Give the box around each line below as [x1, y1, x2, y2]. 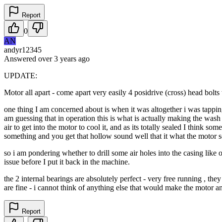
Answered [4, 54, 38, 63]
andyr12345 [4, 45, 42, 54]
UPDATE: [4, 71, 37, 80]
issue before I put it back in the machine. [4, 157, 130, 166]
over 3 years [38, 54, 76, 63]
